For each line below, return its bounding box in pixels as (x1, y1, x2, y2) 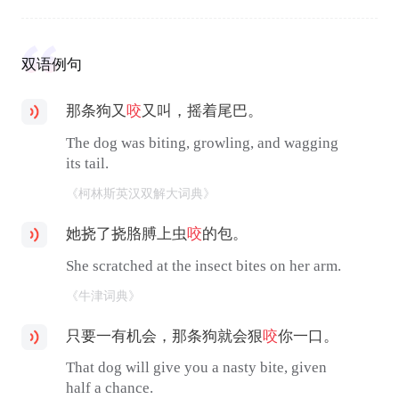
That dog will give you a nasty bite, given (66, 359, 328, 377)
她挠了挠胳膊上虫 (66, 225, 188, 243)
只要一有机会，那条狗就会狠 (66, 327, 264, 345)
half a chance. (66, 379, 154, 397)
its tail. (66, 154, 110, 172)
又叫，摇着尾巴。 (142, 102, 264, 120)
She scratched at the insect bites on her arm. (66, 256, 342, 274)
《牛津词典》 (66, 288, 142, 303)
